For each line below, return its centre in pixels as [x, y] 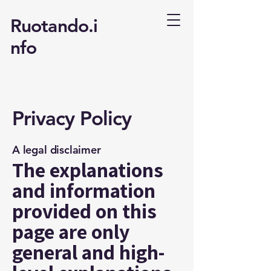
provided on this [84, 211]
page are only [71, 231]
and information [84, 190]
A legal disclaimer [57, 150]
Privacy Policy [72, 118]
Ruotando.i [54, 26]
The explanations [88, 170]
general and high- [88, 252]
